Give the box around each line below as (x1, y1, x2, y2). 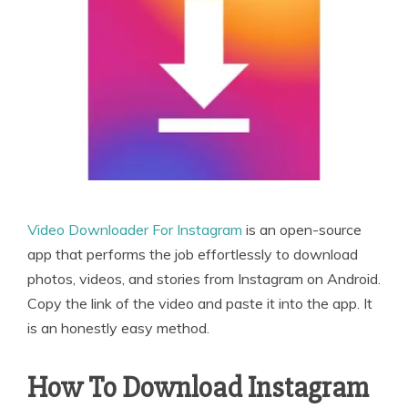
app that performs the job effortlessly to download (27, 244, 358, 263)
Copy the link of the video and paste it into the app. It (27, 293, 372, 312)
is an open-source (242, 219, 362, 239)
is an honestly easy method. (27, 318, 209, 337)
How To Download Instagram (27, 369, 369, 405)
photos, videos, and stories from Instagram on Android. (27, 269, 381, 288)
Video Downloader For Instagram (27, 219, 242, 239)
